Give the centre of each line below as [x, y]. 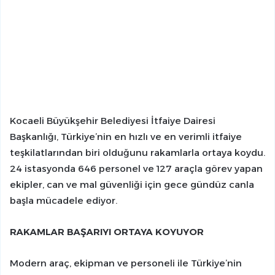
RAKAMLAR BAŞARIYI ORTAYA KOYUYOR [107, 232]
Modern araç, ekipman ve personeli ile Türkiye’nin [126, 263]
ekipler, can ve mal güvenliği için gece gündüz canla [132, 185]
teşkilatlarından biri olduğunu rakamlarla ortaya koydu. [137, 153]
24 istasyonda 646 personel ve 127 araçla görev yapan [136, 169]
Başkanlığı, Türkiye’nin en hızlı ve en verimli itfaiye [126, 137]
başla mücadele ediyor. [64, 201]
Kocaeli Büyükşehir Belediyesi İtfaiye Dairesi [113, 121]
